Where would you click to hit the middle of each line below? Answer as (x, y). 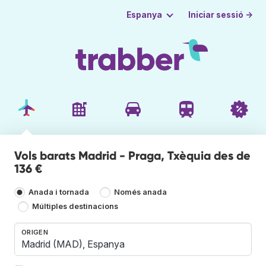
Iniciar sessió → (221, 15)
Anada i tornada (59, 192)
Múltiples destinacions (75, 207)
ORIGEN (35, 232)
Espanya (144, 15)
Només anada (141, 192)
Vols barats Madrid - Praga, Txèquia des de (132, 155)
